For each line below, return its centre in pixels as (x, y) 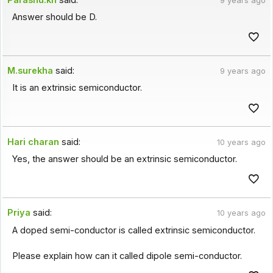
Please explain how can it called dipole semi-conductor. (127, 256)
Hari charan (34, 142)
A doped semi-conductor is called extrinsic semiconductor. (133, 230)
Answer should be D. (54, 17)
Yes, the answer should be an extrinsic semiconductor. (124, 159)
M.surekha (30, 71)
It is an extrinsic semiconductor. (77, 88)
